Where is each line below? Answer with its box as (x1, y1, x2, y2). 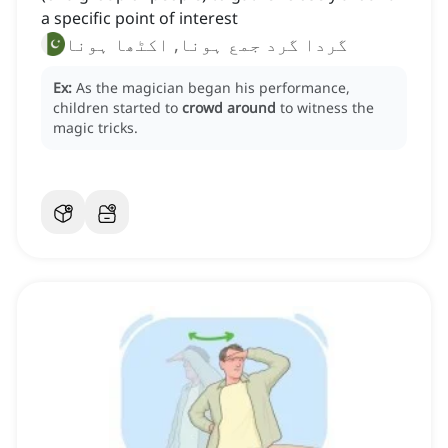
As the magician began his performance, (76, 78, 350, 98)
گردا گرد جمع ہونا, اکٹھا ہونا (65, 32, 348, 57)
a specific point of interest (41, 7, 238, 30)
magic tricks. (53, 118, 138, 138)
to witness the (280, 98, 374, 118)
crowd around (182, 98, 276, 118)
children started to (53, 98, 182, 118)
